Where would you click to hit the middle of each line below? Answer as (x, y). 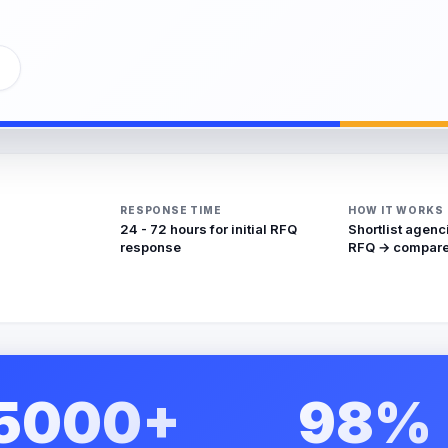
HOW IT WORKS (395, 209)
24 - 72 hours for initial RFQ (209, 228)
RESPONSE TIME (171, 209)
